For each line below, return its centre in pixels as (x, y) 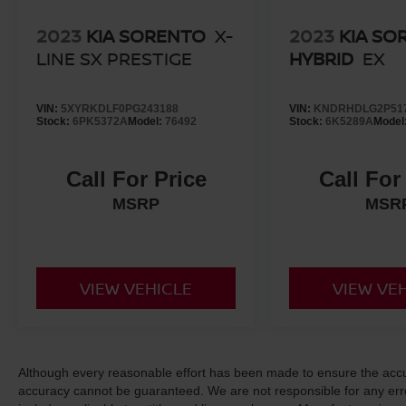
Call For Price (136, 179)
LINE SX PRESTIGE (114, 58)
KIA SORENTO (146, 35)
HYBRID (322, 58)
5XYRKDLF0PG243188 (120, 108)
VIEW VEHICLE (136, 288)
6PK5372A (100, 121)
